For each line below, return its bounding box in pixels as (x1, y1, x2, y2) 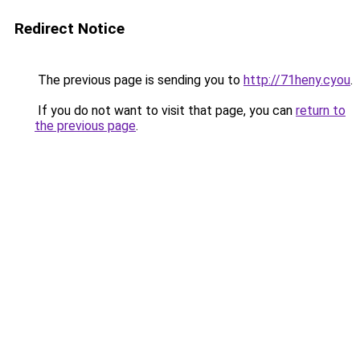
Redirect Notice (14, 19, 125, 38)
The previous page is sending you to (35, 72, 243, 88)
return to (296, 103, 346, 118)
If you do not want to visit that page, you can (35, 103, 296, 118)
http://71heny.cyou (243, 72, 350, 88)
